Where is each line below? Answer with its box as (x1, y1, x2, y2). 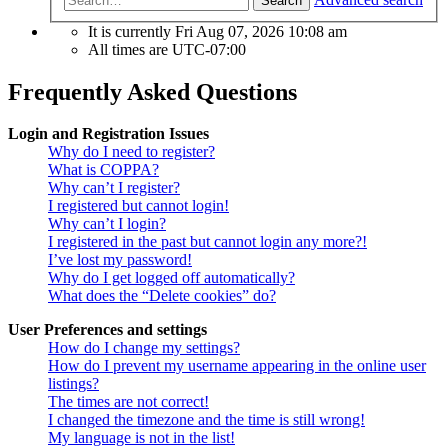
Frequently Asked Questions (8, 78, 297, 105)
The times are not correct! (48, 393, 209, 411)
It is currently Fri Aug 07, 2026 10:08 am (88, 22, 347, 40)
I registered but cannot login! (48, 197, 229, 215)
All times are (88, 40, 172, 58)
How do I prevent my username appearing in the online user (48, 357, 426, 375)
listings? (48, 375, 99, 393)
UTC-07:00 (172, 40, 246, 58)
